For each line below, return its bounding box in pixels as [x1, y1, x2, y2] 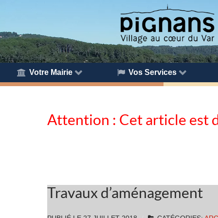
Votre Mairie [29, 68, 73, 76]
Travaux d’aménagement [47, 184, 203, 201]
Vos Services [128, 68, 177, 76]
